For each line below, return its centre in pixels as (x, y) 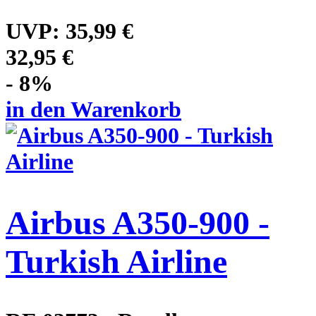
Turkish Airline (116, 261)
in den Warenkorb (93, 109)
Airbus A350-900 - (138, 222)
